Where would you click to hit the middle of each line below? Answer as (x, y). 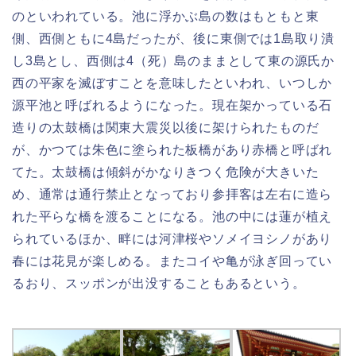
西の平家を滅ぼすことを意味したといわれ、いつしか (172, 83)
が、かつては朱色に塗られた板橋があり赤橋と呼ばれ (172, 150)
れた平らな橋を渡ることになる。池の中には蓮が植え (172, 217)
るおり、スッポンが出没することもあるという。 (159, 284)
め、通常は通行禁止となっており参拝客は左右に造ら (172, 195)
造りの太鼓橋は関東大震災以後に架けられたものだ (166, 128)
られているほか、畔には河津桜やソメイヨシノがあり (172, 239)
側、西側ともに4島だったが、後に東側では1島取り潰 (173, 39)
